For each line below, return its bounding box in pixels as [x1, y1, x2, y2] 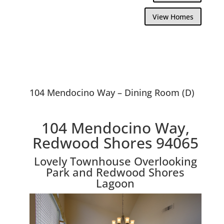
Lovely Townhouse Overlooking [33, 153, 197, 168]
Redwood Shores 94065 [32, 132, 198, 153]
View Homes [152, 11, 194, 21]
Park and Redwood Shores [46, 164, 185, 179]
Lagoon [96, 175, 135, 190]
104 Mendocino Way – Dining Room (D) [29, 86, 194, 98]
